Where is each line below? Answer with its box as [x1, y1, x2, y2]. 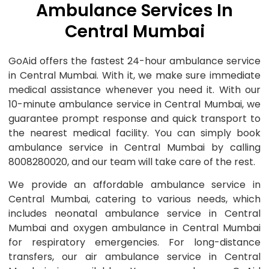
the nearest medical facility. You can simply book [8, 125, 261, 140]
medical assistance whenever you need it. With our [8, 82, 261, 97]
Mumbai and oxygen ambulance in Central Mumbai [8, 221, 261, 235]
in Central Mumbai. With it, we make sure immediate [8, 68, 261, 82]
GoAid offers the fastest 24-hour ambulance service [8, 53, 261, 68]
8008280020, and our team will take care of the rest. [8, 154, 255, 169]
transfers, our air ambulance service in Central [8, 250, 261, 264]
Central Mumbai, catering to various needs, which [8, 192, 261, 207]
